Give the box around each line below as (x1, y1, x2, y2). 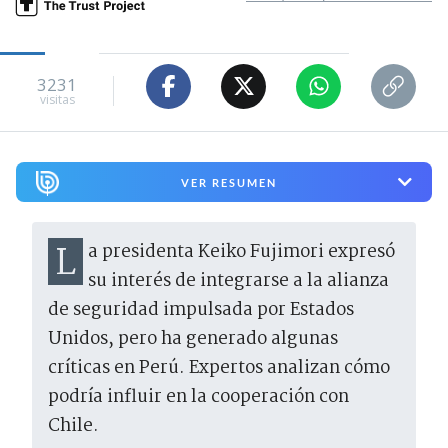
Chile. (48, 412, 99, 442)
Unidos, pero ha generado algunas (48, 325, 338, 355)
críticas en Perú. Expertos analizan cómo (48, 354, 390, 384)
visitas (39, 91, 75, 109)
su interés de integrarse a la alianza (88, 267, 389, 297)
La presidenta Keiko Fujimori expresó (55, 236, 76, 294)
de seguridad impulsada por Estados (48, 296, 354, 326)
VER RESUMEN (180, 175, 277, 189)
